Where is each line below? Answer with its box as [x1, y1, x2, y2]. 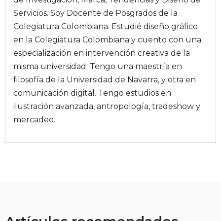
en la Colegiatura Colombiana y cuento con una [13, 35, 201, 45]
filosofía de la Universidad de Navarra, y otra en [13, 75, 196, 85]
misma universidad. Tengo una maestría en [13, 62, 182, 72]
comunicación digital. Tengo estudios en [13, 88, 171, 98]
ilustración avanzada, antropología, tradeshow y [13, 102, 200, 111]
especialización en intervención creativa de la [13, 48, 190, 58]
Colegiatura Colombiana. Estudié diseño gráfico [13, 22, 198, 32]
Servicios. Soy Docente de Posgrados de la [13, 8, 178, 18]
